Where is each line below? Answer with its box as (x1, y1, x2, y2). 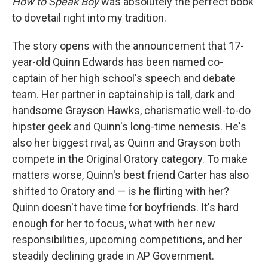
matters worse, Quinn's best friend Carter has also (12, 169, 249, 181)
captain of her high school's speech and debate (12, 72, 236, 84)
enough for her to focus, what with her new (12, 217, 215, 230)
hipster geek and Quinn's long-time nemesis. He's (12, 120, 246, 133)
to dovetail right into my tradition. (12, 11, 166, 24)
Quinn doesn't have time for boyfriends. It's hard (12, 201, 239, 214)
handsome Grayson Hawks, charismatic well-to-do (12, 104, 251, 117)
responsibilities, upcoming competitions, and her (12, 233, 242, 246)
